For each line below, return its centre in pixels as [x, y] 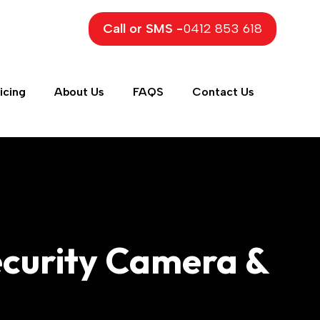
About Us [79, 91]
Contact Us [223, 91]
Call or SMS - [143, 29]
